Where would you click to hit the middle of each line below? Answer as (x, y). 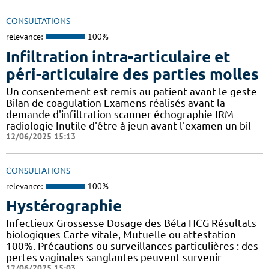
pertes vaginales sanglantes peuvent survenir (114, 258)
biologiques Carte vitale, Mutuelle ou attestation (121, 235)
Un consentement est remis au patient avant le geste (131, 91)
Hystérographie (64, 206)
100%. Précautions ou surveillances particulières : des (132, 246)
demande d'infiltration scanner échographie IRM (120, 114)
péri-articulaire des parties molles (132, 74)
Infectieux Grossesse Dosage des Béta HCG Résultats (131, 223)
